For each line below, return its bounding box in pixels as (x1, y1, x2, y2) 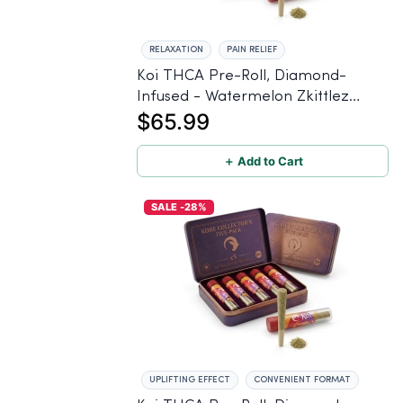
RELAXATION (149, 44, 203, 54)
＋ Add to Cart (222, 153, 303, 168)
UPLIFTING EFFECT (149, 374, 230, 384)
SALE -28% (151, 200, 207, 213)
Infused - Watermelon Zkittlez (137, 88, 349, 104)
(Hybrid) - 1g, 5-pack (137, 109, 286, 125)
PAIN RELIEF (227, 44, 277, 54)
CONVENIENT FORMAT (254, 374, 351, 384)
